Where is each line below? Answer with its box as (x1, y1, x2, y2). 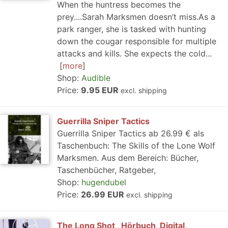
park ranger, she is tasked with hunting (57, 24, 206, 34)
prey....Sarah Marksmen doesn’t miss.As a (57, 12, 215, 22)
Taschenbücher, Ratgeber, (57, 165, 156, 175)
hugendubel (81, 177, 126, 187)
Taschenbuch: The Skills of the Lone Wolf (57, 140, 215, 151)
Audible (81, 73, 110, 83)
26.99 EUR (81, 189, 126, 199)
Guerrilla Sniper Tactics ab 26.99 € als (57, 128, 204, 138)
